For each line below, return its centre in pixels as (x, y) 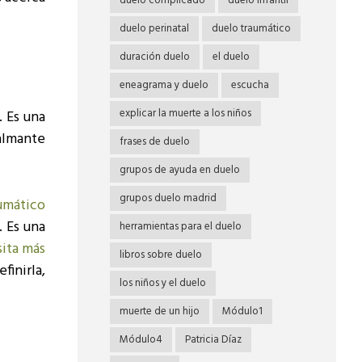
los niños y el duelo (163, 283)
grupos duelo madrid (168, 198)
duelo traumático (251, 29)
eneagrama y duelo (164, 85)
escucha (250, 85)
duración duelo (155, 57)
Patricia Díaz (213, 340)
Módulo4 (141, 340)
